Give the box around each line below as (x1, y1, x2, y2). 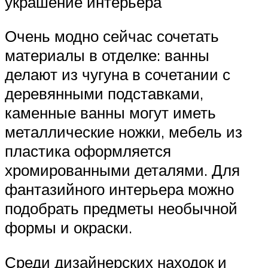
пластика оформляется (5, 141, 171, 161)
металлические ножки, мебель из (5, 122, 242, 142)
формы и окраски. (5, 218, 132, 237)
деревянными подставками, (5, 84, 203, 103)
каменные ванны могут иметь (5, 103, 216, 123)
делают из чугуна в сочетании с (5, 65, 230, 84)
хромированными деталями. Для (5, 160, 240, 180)
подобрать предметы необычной (5, 199, 237, 218)
